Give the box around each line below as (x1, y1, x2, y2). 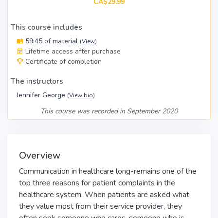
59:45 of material (23, 36, 80, 46)
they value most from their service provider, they (19, 201, 182, 212)
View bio (69, 91, 93, 99)
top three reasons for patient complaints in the (19, 178, 175, 188)
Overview (19, 149, 63, 162)
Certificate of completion (25, 57, 102, 66)
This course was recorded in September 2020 (40, 107, 178, 116)
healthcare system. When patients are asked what (19, 189, 189, 200)
